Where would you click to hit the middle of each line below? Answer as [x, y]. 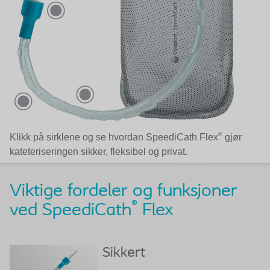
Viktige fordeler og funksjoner [124, 191]
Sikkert [124, 253]
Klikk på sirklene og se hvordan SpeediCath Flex [114, 137]
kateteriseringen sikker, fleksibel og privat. [99, 151]
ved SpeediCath [71, 211]
